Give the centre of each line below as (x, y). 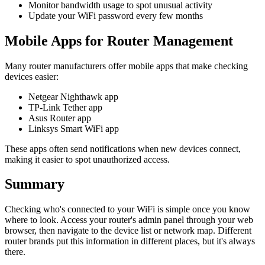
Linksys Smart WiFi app (74, 128)
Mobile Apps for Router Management (119, 41)
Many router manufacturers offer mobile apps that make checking (126, 66)
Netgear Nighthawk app (73, 96)
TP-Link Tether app (65, 107)
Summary (35, 184)
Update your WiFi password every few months (116, 15)
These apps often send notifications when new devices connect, (123, 148)
